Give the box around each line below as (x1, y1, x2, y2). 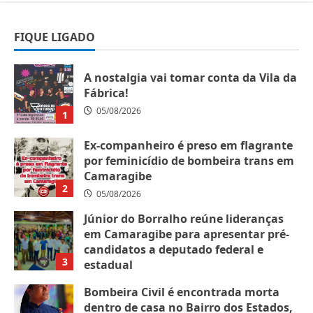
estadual (84, 257, 133, 273)
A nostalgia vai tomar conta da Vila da (84, 70, 297, 86)
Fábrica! (84, 85, 129, 101)
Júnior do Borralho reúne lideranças (84, 211, 284, 227)
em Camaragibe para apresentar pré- (84, 226, 289, 242)
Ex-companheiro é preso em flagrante (84, 138, 293, 154)
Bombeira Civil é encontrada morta (84, 284, 279, 300)
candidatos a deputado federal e (84, 242, 263, 258)
